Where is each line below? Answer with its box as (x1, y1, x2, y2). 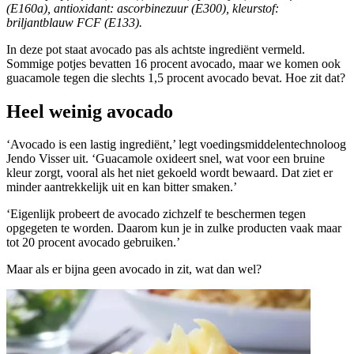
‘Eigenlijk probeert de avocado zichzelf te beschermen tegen (6, 207, 306, 221)
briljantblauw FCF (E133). (6, 15, 142, 29)
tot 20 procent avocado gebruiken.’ (6, 235, 180, 250)
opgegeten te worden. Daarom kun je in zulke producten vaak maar (6, 221, 341, 235)
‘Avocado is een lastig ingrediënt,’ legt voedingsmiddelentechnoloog (6, 137, 346, 152)
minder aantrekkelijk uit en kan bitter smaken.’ (6, 180, 237, 194)
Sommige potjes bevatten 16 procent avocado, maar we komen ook (6, 56, 341, 70)
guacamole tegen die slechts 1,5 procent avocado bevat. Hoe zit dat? (6, 70, 345, 85)
